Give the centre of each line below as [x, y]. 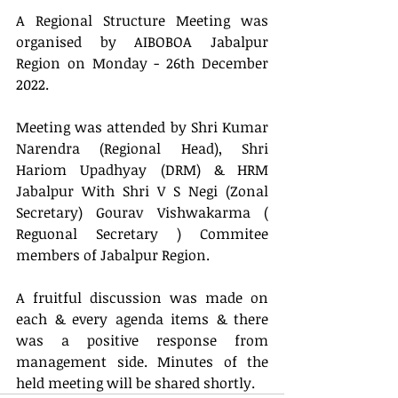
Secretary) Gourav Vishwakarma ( [142, 212]
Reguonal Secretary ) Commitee [142, 234]
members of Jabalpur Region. [113, 255]
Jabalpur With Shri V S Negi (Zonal [142, 191]
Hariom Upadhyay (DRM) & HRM [142, 170]
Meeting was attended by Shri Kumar [142, 127]
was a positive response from [142, 340]
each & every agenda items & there [142, 319]
